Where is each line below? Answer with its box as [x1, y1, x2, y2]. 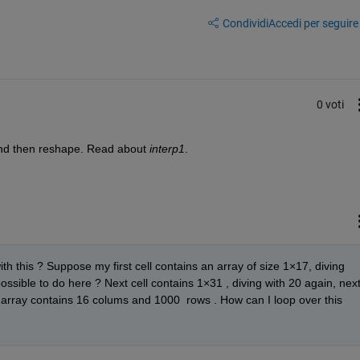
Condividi [222, 16, 268, 30]
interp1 [149, 142, 185, 156]
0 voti [316, 97, 344, 111]
